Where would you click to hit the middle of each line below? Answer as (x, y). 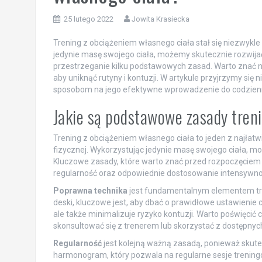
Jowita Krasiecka (160, 19)
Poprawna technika (90, 190)
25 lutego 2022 (88, 19)
